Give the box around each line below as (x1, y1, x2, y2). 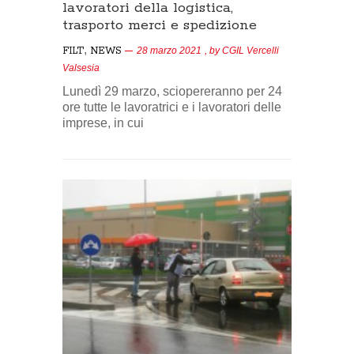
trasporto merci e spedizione (62, 17, 257, 35)
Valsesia (62, 62, 100, 74)
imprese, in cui (62, 116, 144, 130)
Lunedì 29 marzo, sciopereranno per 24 (62, 85, 282, 99)
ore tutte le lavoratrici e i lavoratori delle (62, 100, 281, 115)
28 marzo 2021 (137, 45, 201, 57)
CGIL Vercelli (222, 45, 279, 57)
